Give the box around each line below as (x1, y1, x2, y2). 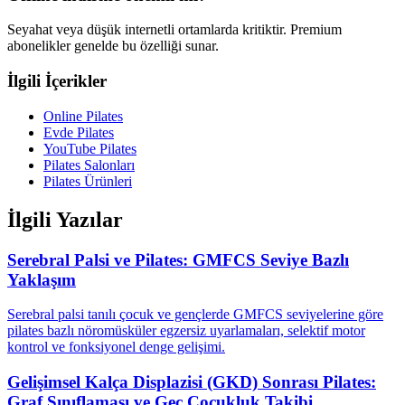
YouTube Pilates (43, 140, 137, 156)
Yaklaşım (7, 269, 76, 289)
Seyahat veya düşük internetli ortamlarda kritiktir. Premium (7, 22, 342, 38)
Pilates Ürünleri (43, 173, 132, 189)
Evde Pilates (43, 124, 114, 140)
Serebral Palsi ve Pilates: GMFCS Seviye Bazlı (7, 250, 349, 269)
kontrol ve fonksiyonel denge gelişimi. (7, 339, 225, 355)
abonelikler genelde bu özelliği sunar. (7, 38, 219, 54)
